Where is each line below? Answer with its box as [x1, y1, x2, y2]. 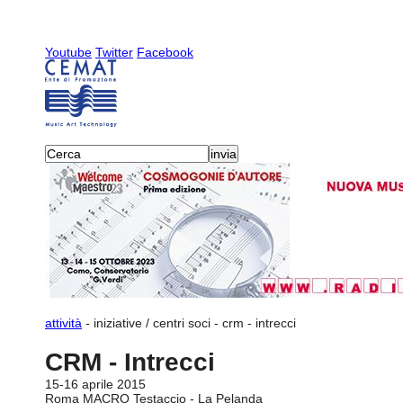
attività [45, 316, 82, 330]
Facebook [137, 45, 193, 59]
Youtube [45, 45, 92, 59]
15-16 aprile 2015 [45, 377, 146, 391]
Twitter [95, 45, 133, 59]
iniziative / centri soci [94, 316, 210, 330]
